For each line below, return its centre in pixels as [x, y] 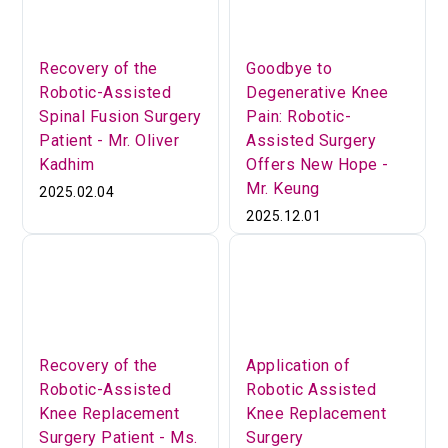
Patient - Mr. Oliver [109, 141]
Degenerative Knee [317, 93]
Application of [298, 365]
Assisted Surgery [311, 141]
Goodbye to [289, 69]
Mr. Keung [283, 189]
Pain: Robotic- [298, 117]
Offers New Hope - [317, 165]
